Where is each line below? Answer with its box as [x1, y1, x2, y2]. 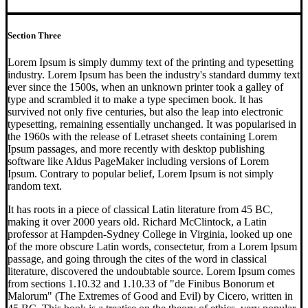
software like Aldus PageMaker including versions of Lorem [8, 155, 269, 167]
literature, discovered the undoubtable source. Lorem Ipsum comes [8, 265, 295, 277]
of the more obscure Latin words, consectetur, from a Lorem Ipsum [8, 240, 297, 252]
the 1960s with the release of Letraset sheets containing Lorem [8, 130, 277, 142]
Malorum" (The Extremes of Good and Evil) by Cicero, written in [8, 289, 293, 302]
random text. [8, 179, 62, 192]
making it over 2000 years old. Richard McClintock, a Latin [8, 215, 267, 228]
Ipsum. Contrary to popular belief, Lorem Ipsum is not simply [8, 167, 274, 179]
